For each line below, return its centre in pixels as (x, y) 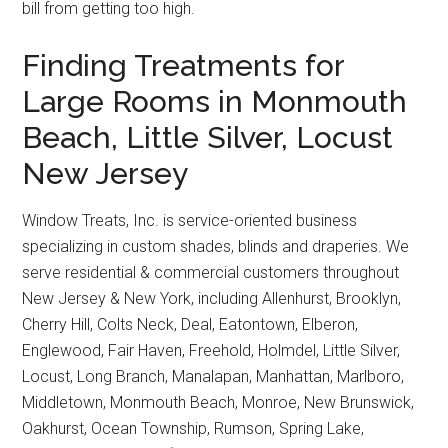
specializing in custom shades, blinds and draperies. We (216, 246)
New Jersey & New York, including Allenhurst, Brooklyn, (212, 298)
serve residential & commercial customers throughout (211, 272)
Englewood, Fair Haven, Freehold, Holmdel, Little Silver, (211, 350)
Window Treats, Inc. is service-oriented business (190, 220)
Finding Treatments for (183, 65)
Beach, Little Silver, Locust (208, 137)
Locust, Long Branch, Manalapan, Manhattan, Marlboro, (213, 376)
